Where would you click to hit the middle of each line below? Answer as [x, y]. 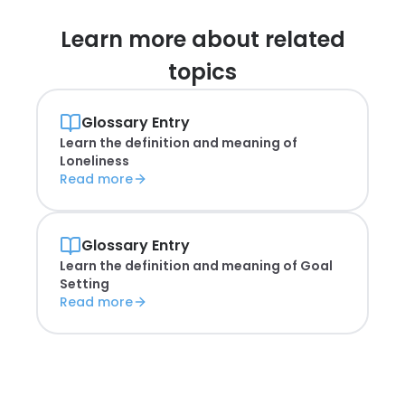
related [305, 39]
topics [202, 72]
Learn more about [160, 39]
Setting [85, 284]
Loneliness [94, 161]
